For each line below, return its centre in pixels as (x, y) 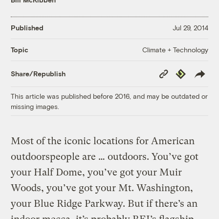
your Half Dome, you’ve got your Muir (97, 172)
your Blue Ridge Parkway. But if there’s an (104, 203)
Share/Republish (38, 74)
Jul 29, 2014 (190, 28)
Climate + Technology (175, 49)
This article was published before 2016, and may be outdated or (109, 96)
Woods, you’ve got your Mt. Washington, (102, 188)
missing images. (35, 106)
